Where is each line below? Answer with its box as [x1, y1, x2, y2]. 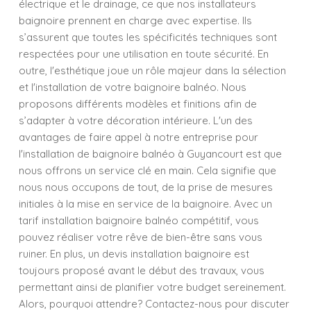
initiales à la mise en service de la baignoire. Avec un [19, 197, 272, 210]
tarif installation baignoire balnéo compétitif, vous [19, 214, 259, 227]
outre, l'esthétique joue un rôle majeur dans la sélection [19, 64, 286, 77]
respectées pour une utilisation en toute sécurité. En [19, 47, 269, 60]
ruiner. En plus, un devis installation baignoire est [19, 247, 249, 260]
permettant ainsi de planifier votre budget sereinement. [19, 280, 286, 294]
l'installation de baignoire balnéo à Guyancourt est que [19, 147, 282, 160]
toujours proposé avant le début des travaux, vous [19, 264, 264, 277]
